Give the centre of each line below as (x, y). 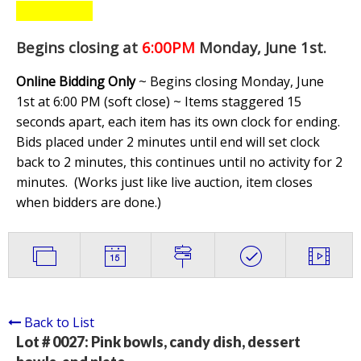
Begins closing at (77, 48)
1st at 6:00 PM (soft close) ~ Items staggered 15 (159, 102)
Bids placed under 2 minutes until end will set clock (168, 142)
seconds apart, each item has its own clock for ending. (178, 122)
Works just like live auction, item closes (195, 183)
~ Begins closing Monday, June (230, 82)
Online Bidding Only (76, 82)
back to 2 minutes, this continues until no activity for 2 (179, 162)
